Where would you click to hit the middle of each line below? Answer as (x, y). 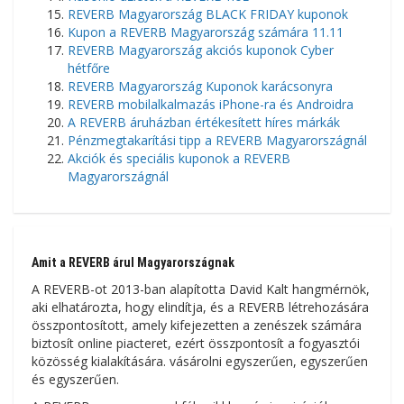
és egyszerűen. (75, 380)
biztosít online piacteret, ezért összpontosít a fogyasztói (196, 344)
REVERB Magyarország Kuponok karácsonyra (200, 87)
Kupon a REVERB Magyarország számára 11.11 (206, 32)
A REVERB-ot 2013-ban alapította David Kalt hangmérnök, (201, 289)
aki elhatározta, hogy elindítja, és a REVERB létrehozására (200, 308)
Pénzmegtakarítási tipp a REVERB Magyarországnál (217, 141)
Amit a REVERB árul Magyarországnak (133, 263)
